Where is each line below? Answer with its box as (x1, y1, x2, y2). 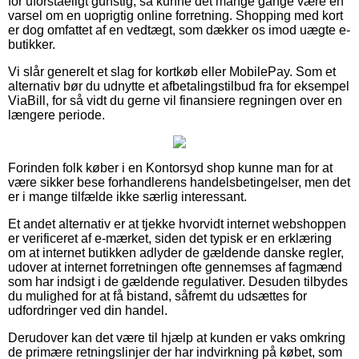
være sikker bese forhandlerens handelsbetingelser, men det (8, 175, 350, 189)
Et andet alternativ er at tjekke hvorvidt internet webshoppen (8, 216, 346, 231)
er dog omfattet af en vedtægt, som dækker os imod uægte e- (8, 22, 350, 37)
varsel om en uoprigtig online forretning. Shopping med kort (8, 8, 343, 22)
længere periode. (8, 107, 105, 122)
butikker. (8, 37, 55, 51)
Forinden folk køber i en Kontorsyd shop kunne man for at (8, 160, 333, 175)
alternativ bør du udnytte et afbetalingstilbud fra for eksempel (8, 79, 349, 93)
